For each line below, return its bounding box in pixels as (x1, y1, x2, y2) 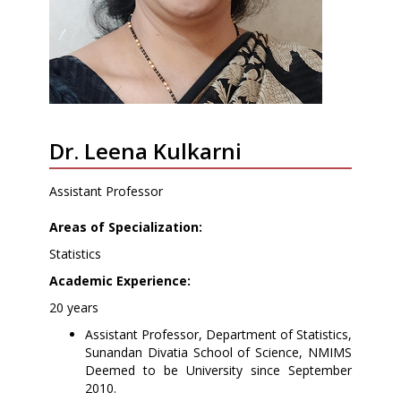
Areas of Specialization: (49, 218, 202, 235)
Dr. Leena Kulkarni (49, 135, 242, 166)
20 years (49, 298, 98, 316)
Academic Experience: (49, 271, 191, 289)
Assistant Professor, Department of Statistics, (85, 325, 352, 343)
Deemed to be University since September (85, 361, 352, 379)
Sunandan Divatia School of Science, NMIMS (85, 343, 352, 361)
